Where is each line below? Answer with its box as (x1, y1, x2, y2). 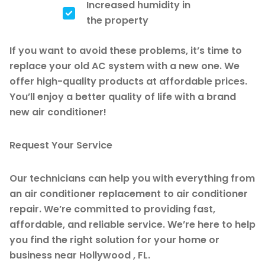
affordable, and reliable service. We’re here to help (9, 217, 256, 231)
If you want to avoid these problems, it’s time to (9, 43, 242, 57)
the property (86, 13, 148, 27)
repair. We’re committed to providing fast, (9, 202, 215, 216)
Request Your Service (9, 138, 112, 152)
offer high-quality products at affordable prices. (9, 74, 247, 88)
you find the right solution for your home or (9, 232, 219, 247)
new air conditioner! (9, 105, 106, 119)
